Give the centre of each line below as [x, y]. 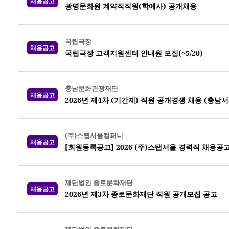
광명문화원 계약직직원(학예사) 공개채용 [131, 6]
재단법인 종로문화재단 [99, 182]
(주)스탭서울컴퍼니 [94, 135]
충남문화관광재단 [91, 88]
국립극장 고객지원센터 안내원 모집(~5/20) [134, 53]
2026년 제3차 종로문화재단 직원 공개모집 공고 [141, 194]
